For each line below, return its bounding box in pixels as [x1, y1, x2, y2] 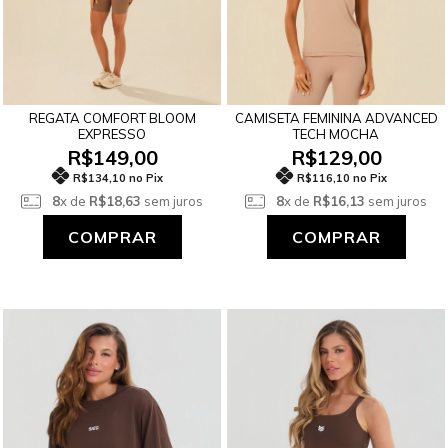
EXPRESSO [78, 126, 146, 142]
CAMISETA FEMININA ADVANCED [234, 110, 438, 126]
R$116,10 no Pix [297, 171, 387, 185]
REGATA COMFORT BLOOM [28, 110, 196, 126]
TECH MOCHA [293, 126, 379, 142]
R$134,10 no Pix [73, 171, 163, 185]
